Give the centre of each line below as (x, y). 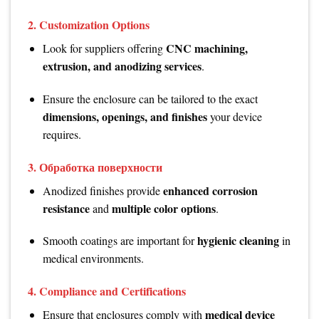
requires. (62, 134)
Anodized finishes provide (103, 190)
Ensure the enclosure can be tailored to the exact (150, 98)
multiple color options (163, 208)
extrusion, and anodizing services (122, 66)
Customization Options (94, 25)
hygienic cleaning (238, 241)
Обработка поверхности (101, 167)
